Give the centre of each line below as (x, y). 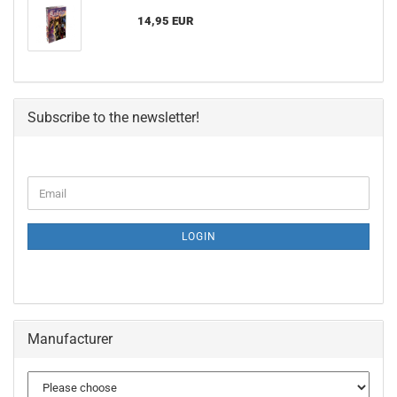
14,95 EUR (165, 21)
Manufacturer (70, 339)
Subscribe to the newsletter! (113, 117)
